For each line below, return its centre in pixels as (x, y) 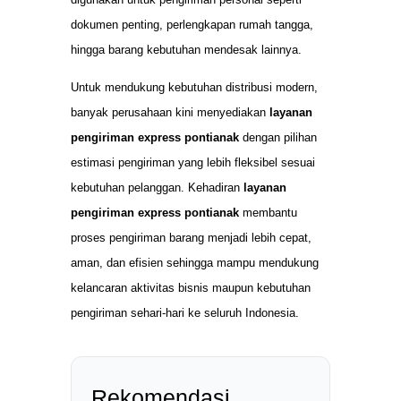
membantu (268, 213)
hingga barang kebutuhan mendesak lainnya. (186, 49)
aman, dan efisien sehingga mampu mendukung (195, 263)
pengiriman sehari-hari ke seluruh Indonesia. (185, 313)
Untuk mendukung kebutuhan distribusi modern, (194, 88)
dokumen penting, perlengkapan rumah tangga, (192, 24)
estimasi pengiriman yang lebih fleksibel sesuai (193, 163)
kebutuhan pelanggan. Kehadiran (157, 188)
